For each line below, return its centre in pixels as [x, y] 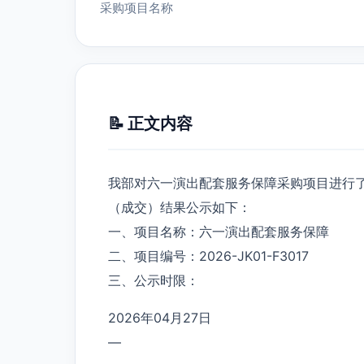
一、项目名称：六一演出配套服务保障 [219, 231]
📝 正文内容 [150, 123]
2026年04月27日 [160, 317]
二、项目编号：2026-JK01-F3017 [208, 256]
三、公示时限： [154, 280]
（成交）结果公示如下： [180, 207]
